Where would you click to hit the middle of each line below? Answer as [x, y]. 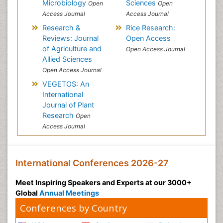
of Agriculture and [72, 49]
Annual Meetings [69, 193]
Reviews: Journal [70, 38]
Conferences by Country [73, 208]
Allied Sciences [67, 59]
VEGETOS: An [65, 84]
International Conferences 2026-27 [92, 163]
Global [27, 193]
